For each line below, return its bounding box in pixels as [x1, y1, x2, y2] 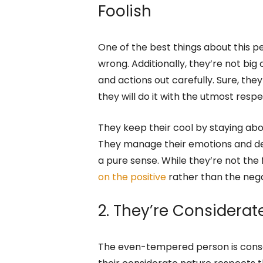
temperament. [98, 9, 167, 23]
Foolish [98, 60, 151, 82]
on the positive [98, 230, 166, 244]
